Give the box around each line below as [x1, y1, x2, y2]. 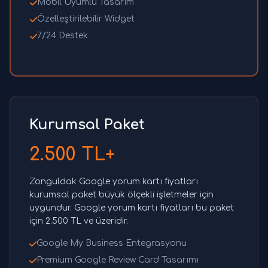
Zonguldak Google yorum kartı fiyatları [29, 177, 198, 187]
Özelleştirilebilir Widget [37, 14, 135, 24]
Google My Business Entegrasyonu [36, 239, 187, 248]
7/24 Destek [37, 31, 88, 41]
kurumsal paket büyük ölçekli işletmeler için [29, 190, 214, 200]
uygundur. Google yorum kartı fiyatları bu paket [29, 203, 234, 213]
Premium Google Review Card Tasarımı [36, 255, 199, 265]
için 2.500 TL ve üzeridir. [29, 217, 128, 226]
